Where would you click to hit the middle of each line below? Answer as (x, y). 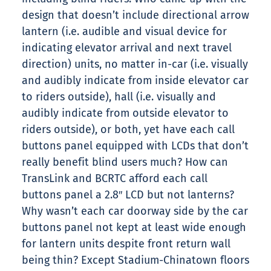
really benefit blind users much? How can (125, 162)
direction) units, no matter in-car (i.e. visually (135, 64)
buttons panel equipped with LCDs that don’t (135, 146)
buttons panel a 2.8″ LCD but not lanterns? (128, 195)
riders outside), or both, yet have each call (128, 130)
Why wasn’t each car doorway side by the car (135, 211)
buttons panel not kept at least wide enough (134, 228)
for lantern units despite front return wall (126, 244)
